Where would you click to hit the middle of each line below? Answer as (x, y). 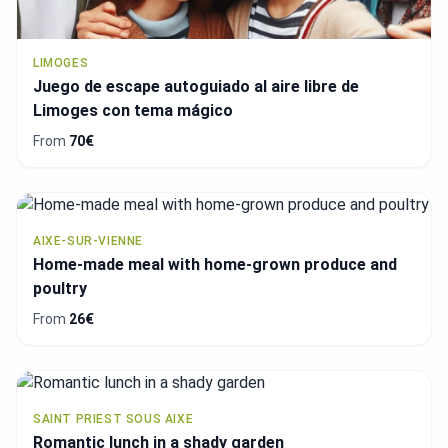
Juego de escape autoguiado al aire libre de (196, 87)
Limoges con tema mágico (133, 111)
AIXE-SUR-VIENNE (88, 241)
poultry (60, 289)
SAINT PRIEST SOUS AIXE (113, 419)
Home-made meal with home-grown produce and (215, 265)
